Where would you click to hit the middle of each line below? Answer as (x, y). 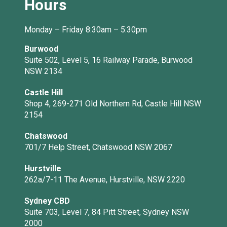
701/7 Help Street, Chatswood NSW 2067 (98, 147)
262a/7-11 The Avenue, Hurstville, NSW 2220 (105, 180)
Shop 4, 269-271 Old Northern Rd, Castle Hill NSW (113, 104)
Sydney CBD (47, 201)
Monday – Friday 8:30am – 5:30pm (86, 30)
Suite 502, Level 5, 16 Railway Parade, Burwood (108, 60)
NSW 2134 (43, 71)
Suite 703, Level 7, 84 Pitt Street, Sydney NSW (107, 212)
